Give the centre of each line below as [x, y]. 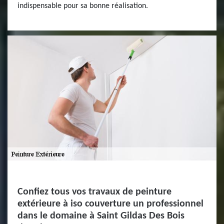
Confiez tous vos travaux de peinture [94, 192]
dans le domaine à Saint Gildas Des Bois [101, 216]
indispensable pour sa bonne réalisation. [83, 6]
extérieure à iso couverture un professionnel [110, 204]
